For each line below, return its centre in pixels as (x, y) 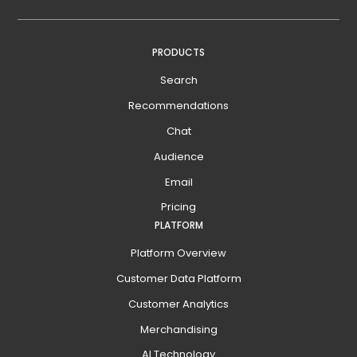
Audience (178, 156)
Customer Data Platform (178, 279)
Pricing (178, 207)
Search (178, 80)
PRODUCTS (178, 53)
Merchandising (178, 329)
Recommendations (178, 106)
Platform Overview (178, 253)
